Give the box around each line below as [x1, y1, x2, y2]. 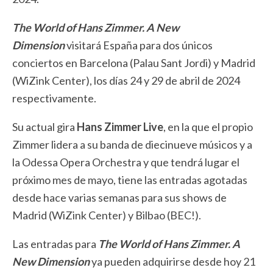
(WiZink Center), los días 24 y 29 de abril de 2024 [12, 73, 240, 87]
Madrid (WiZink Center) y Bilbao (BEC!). [12, 208, 201, 222]
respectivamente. [12, 91, 96, 105]
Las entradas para [12, 236, 98, 250]
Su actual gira [12, 119, 77, 133]
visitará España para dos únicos [65, 38, 213, 52]
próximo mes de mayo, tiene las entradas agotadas [12, 172, 247, 186]
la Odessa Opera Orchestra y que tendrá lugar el [12, 155, 239, 169]
